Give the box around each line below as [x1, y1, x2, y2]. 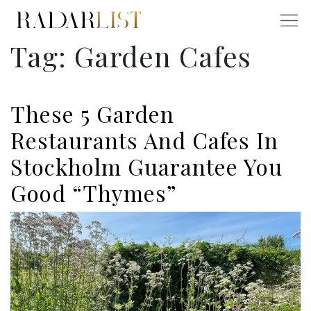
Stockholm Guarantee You [10, 151, 283, 182]
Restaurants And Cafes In [10, 125, 278, 155]
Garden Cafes [74, 37, 251, 75]
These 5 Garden [10, 99, 174, 129]
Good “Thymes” [10, 178, 177, 208]
